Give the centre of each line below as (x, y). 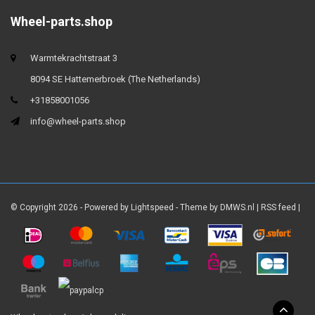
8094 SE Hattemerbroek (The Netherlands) (115, 79)
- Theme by (197, 207)
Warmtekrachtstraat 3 (74, 58)
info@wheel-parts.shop (78, 121)
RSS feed (278, 207)
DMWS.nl (237, 207)
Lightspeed (152, 207)
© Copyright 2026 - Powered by (71, 207)
